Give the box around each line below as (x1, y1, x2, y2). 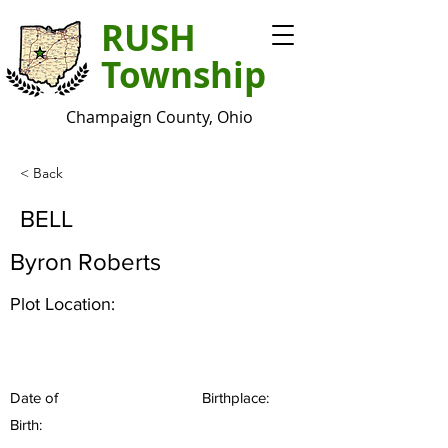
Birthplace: (202, 389, 269, 406)
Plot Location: (10, 294, 115, 314)
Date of (10, 389, 58, 406)
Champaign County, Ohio (66, 106, 253, 128)
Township (101, 51, 266, 99)
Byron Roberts (10, 248, 161, 275)
